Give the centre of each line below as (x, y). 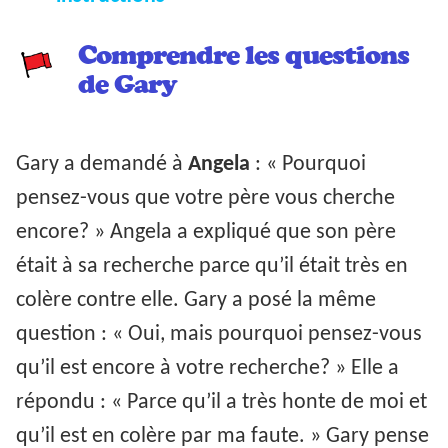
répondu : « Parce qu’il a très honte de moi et (221, 402)
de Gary (128, 84)
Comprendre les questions (244, 55)
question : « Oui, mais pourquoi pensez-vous (219, 334)
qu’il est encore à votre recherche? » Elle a (207, 368)
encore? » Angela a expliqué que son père (206, 232)
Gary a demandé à (102, 164)
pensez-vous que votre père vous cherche (205, 198)
